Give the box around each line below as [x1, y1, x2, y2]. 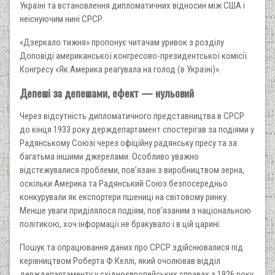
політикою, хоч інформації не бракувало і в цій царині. [20, 218, 221, 230]
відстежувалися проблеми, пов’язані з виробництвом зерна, [20, 164, 244, 176]
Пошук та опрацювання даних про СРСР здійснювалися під [20, 241, 243, 253]
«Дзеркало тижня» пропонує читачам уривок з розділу [20, 36, 224, 48]
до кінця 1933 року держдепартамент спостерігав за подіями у [20, 123, 254, 135]
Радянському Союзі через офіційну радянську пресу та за [20, 137, 237, 149]
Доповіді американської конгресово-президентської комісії [20, 50, 247, 61]
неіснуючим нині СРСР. [20, 13, 104, 25]
